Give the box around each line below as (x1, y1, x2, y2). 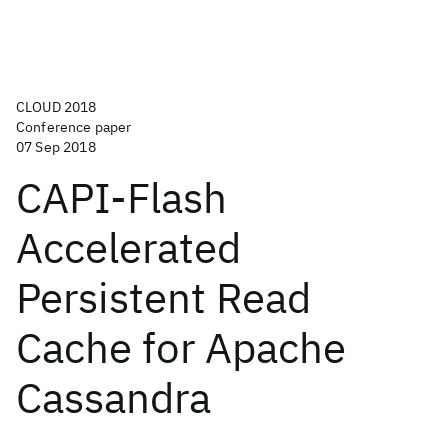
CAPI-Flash (16, 170, 227, 225)
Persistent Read (16, 270, 311, 325)
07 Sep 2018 (16, 138, 96, 156)
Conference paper (16, 118, 132, 136)
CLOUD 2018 (16, 98, 97, 116)
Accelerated (16, 220, 241, 275)
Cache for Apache (16, 320, 346, 375)
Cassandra (16, 370, 211, 425)
